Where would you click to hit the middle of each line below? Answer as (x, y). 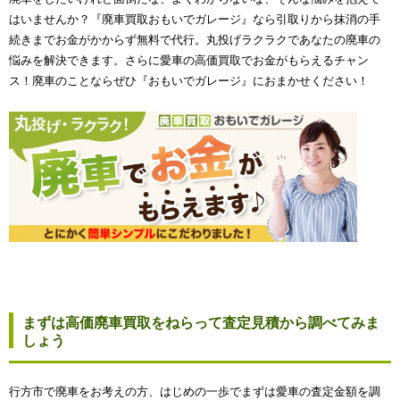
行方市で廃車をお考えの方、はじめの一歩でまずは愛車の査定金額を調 (195, 391)
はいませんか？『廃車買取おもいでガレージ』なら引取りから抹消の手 (195, 19)
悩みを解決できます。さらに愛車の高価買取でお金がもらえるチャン (189, 60)
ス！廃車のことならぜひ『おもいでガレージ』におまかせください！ (189, 81)
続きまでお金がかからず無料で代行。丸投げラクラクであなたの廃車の (195, 40)
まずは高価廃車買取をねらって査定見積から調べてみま (201, 322)
